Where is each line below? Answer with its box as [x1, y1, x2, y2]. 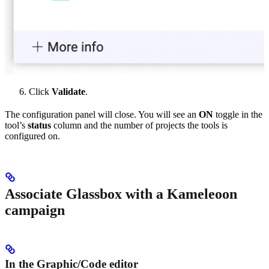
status [28, 119, 51, 130]
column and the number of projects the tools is [51, 119, 228, 130]
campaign [5, 202, 65, 218]
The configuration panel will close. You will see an [5, 109, 199, 119]
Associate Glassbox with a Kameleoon [5, 186, 237, 202]
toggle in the [213, 109, 262, 119]
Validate [52, 86, 85, 97]
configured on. [5, 130, 60, 141]
